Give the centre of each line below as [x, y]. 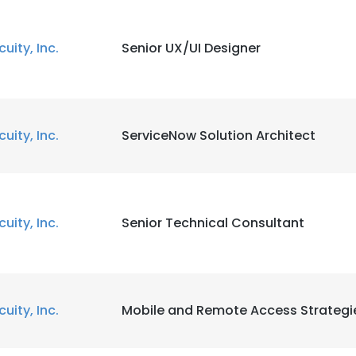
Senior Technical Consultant [213, 223]
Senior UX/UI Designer [191, 48]
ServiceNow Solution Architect [219, 135]
